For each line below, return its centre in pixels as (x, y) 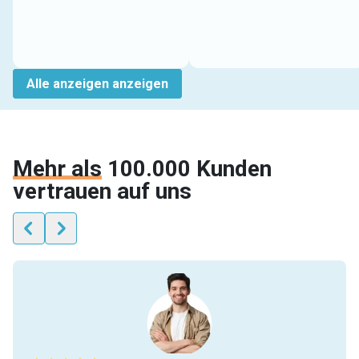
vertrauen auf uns (102, 191)
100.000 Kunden (190, 168)
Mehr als (57, 168)
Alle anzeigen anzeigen (97, 83)
